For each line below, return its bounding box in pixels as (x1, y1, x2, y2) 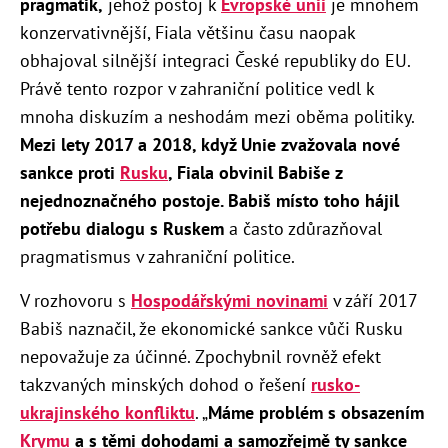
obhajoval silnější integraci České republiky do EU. (20, 48, 410, 72)
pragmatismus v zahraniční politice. (20, 244, 295, 268)
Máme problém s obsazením (208, 400, 424, 424)
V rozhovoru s (20, 288, 131, 312)
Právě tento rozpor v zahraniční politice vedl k (20, 76, 374, 100)
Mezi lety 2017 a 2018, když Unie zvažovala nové (20, 132, 400, 156)
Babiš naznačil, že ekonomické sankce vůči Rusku (20, 316, 403, 340)
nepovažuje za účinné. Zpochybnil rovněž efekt (20, 344, 381, 368)
